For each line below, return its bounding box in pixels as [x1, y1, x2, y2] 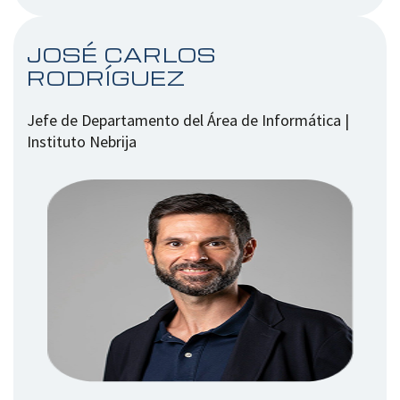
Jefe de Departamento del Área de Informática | [27, 109, 349, 130]
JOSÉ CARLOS [27, 42, 217, 68]
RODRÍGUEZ [27, 65, 186, 91]
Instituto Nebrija [27, 130, 137, 152]
